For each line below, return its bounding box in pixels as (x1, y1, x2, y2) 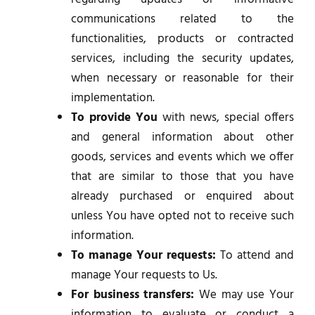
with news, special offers (157, 108, 294, 127)
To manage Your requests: (71, 245, 216, 265)
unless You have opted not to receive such (71, 206, 294, 226)
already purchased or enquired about (71, 186, 294, 206)
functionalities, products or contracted (71, 29, 294, 49)
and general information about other (71, 127, 294, 147)
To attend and (216, 245, 294, 265)
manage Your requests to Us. (71, 265, 217, 285)
